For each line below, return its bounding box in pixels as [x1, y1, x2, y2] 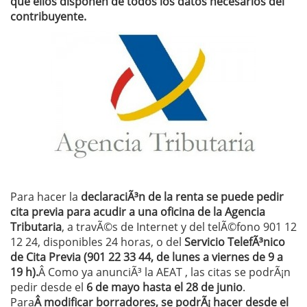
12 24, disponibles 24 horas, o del [10, 234, 184, 249]
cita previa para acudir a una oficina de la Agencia [10, 204, 265, 219]
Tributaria [10, 219, 62, 234]
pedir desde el [10, 280, 84, 295]
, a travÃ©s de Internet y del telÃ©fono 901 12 [62, 219, 297, 234]
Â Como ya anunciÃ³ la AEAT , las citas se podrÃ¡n [38, 265, 291, 280]
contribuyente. [10, 9, 86, 24]
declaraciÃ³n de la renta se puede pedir [78, 189, 284, 204]
